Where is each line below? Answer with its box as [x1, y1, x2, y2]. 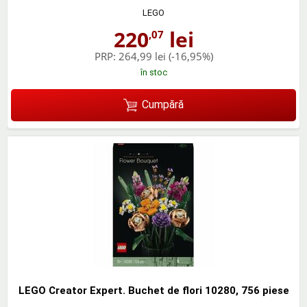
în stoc [140, 67, 167, 78]
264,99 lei [118, 49, 166, 64]
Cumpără [141, 98, 184, 112]
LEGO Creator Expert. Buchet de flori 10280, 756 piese [18, 284, 289, 297]
